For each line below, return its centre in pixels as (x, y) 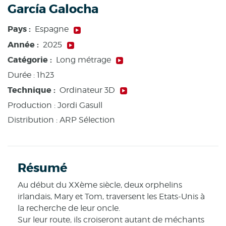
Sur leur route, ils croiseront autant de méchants (111, 220)
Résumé (42, 168)
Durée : (22, 75)
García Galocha (53, 9)
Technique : (33, 90)
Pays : (20, 29)
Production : (33, 105)
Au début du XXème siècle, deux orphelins (100, 185)
